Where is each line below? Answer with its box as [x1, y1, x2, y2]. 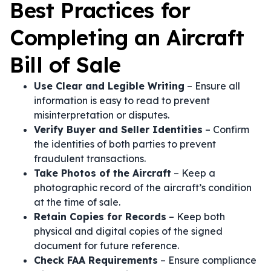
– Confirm [203, 123, 249, 135]
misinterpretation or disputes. [34, 109, 169, 121]
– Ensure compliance [158, 254, 256, 266]
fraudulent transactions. [34, 152, 146, 165]
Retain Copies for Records [34, 211, 166, 223]
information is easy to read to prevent [34, 94, 210, 106]
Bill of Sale [10, 51, 121, 78]
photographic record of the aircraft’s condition [34, 181, 252, 194]
